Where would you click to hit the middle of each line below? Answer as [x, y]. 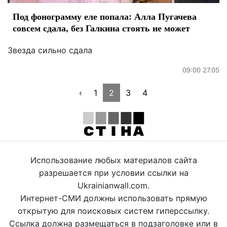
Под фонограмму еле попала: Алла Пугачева [105, 16]
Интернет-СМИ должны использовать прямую [113, 198]
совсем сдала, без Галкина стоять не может [101, 28]
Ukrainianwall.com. [113, 185]
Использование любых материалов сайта [113, 160]
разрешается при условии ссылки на [113, 173]
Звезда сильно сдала [50, 50]
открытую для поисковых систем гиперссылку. [113, 211]
